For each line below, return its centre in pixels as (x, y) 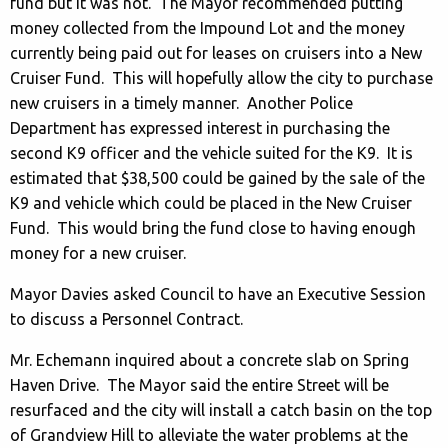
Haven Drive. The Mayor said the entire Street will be (199, 384)
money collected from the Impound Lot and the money (207, 27)
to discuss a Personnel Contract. (126, 318)
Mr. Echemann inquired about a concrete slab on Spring (209, 359)
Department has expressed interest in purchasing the (200, 127)
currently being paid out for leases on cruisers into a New (216, 52)
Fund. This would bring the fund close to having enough (213, 227)
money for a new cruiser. (100, 252)
